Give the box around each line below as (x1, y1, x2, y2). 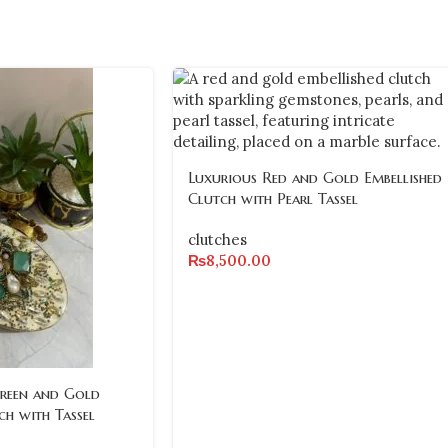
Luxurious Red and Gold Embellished (188, 167, 442, 187)
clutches (188, 229, 247, 249)
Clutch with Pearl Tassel (188, 188, 358, 208)
